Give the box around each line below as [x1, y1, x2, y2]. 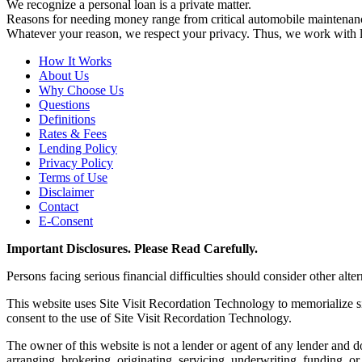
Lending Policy [39, 141, 117, 155]
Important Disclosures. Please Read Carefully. [6, 241, 258, 255]
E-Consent [39, 213, 93, 228]
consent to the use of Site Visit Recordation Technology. [6, 310, 292, 325]
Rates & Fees [39, 126, 107, 141]
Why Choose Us [39, 82, 124, 97]
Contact [39, 199, 78, 213]
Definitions [39, 112, 95, 126]
